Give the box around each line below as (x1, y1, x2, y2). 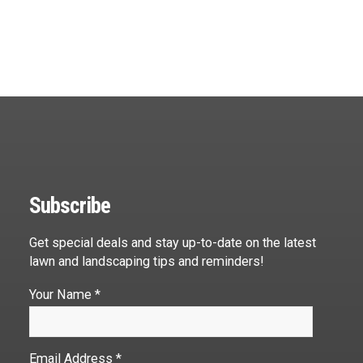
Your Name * (29, 287, 100, 303)
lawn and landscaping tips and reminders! (29, 254, 264, 270)
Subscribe (29, 193, 110, 220)
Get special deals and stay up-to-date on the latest (29, 235, 316, 251)
